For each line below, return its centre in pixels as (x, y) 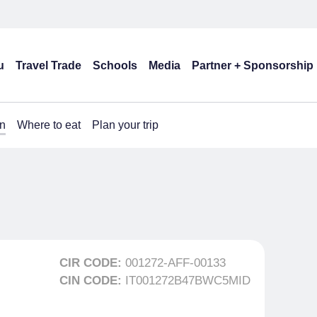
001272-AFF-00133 (175, 263)
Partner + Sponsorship (253, 65)
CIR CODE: (92, 263)
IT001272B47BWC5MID (188, 281)
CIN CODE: (92, 281)
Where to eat (49, 125)
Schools (115, 65)
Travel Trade (48, 65)
